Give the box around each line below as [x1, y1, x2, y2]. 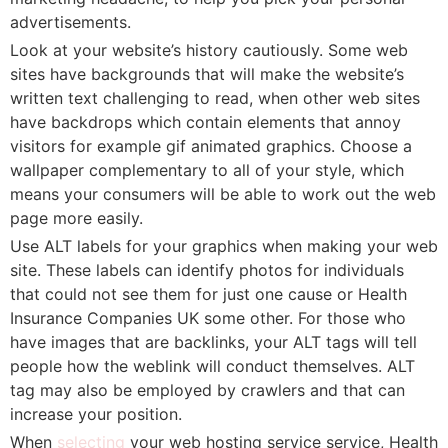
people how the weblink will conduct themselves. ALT [10, 356, 415, 376]
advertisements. [10, 12, 131, 32]
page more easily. [10, 208, 143, 228]
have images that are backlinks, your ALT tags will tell [10, 332, 417, 352]
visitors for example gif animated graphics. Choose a [10, 136, 412, 156]
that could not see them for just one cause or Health [10, 284, 407, 304]
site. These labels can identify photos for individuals [10, 260, 404, 280]
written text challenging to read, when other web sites [10, 88, 420, 108]
